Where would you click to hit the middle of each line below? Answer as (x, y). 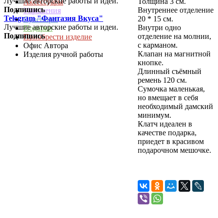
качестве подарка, (167, 132)
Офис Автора (46, 45)
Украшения (42, 10)
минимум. (154, 115)
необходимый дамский (175, 106)
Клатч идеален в (165, 124)
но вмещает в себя (168, 97)
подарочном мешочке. (174, 150)
